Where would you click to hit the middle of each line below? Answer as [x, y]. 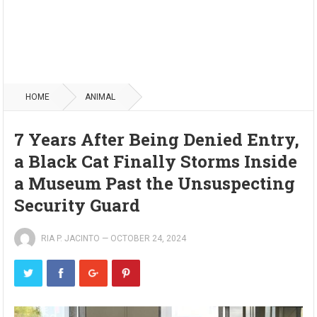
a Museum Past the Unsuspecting [155, 183]
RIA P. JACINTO [71, 238]
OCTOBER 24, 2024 [149, 238]
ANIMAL [100, 97]
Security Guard [77, 205]
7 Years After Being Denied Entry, [157, 139]
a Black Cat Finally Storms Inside [156, 161]
